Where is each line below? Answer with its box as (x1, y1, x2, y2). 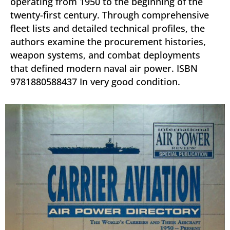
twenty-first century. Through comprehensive (10, 9, 209, 21)
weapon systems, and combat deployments (10, 49, 200, 61)
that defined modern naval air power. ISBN (10, 62, 198, 74)
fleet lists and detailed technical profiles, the (10, 22, 205, 34)
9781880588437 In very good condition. (10, 75, 180, 88)
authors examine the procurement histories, (10, 35, 206, 48)
